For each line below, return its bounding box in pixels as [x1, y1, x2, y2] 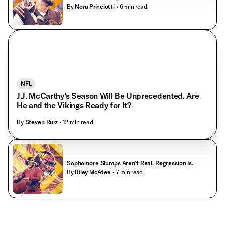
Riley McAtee [75, 168, 111, 176]
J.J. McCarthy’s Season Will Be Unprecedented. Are [17, 91, 199, 101]
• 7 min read [113, 168, 143, 176]
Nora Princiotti [75, 3, 115, 11]
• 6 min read [116, 3, 147, 11]
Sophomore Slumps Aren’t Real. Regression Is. [67, 159, 193, 167]
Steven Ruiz [25, 118, 58, 126]
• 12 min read [59, 118, 93, 126]
